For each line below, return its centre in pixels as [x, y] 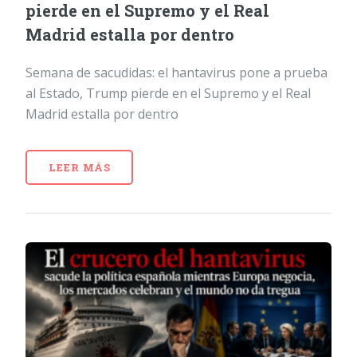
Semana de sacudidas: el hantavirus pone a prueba [177, 72]
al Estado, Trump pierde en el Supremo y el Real [168, 93]
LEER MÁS [79, 167]
